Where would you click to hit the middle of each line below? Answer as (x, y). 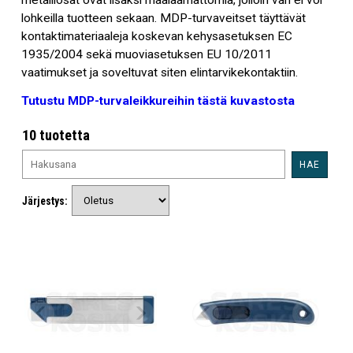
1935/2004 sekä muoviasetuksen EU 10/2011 (146, 55)
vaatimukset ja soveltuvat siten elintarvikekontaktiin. (159, 73)
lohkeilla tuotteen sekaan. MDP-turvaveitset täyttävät (163, 19)
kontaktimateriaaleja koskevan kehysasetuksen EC (156, 37)
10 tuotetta (56, 136)
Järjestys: (45, 201)
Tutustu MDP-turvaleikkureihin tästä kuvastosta (158, 100)
